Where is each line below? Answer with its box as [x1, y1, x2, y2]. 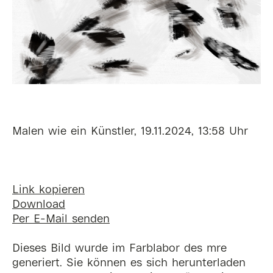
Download [12, 199, 65, 210]
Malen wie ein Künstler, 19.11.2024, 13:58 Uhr [12, 126, 248, 136]
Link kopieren [12, 185, 85, 195]
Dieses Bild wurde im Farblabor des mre [12, 243, 227, 253]
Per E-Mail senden [12, 214, 110, 224]
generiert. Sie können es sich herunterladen [12, 258, 246, 268]
